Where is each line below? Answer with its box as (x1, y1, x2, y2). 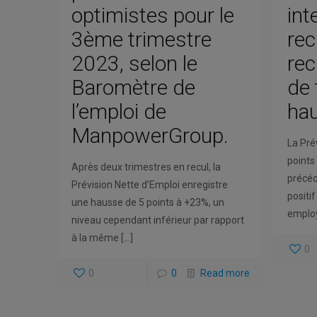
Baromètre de (71, 74, 195, 100)
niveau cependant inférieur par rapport (71, 214, 244, 226)
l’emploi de (71, 98, 166, 124)
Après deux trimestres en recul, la (71, 161, 221, 173)
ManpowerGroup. (71, 122, 229, 148)
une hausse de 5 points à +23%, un (71, 196, 224, 208)
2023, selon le (71, 50, 197, 76)
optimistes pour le (71, 2, 234, 28)
